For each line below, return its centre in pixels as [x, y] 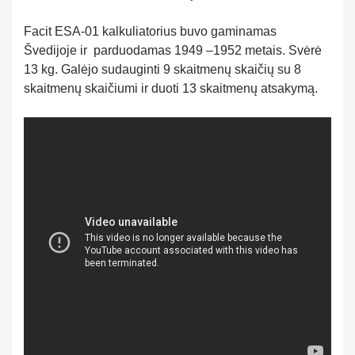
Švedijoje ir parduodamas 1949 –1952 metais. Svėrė [173, 50]
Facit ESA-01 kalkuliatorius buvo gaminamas [150, 31]
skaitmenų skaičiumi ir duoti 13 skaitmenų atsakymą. [171, 88]
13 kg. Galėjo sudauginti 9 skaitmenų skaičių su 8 [162, 69]
